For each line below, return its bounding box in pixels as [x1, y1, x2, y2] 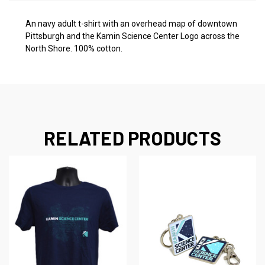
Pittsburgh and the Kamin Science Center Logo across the [25, 31, 240, 41]
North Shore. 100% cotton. [25, 43, 122, 53]
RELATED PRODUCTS [44, 126, 221, 149]
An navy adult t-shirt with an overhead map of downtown [25, 18, 237, 28]
